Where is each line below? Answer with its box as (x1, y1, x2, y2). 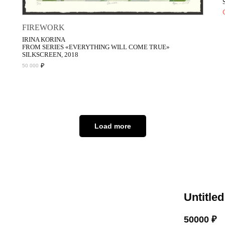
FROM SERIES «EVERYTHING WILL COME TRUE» (22, 43, 170, 51)
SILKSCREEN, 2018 (22, 50, 78, 58)
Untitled (184, 191, 224, 204)
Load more (94, 122, 131, 130)
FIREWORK (22, 23, 65, 32)
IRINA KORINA (22, 35, 65, 43)
